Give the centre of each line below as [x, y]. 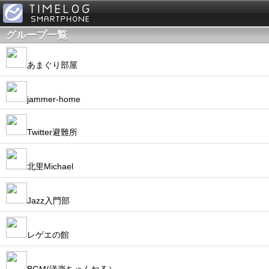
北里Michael [50, 166]
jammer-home [54, 99]
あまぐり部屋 [52, 65]
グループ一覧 [37, 35]
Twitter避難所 [52, 132]
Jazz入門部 [48, 201]
